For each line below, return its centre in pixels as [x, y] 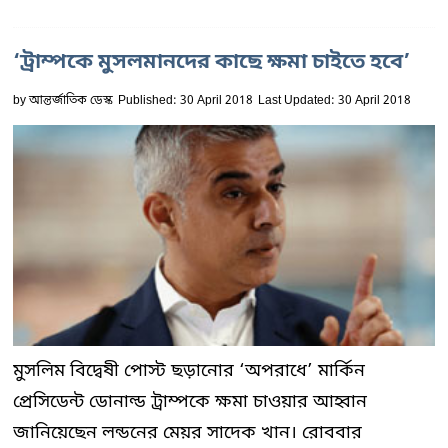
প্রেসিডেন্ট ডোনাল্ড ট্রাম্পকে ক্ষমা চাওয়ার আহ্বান [190, 401]
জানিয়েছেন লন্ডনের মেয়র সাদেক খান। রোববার [187, 432]
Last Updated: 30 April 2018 [334, 100]
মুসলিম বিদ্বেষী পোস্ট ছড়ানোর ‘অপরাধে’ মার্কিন [189, 370]
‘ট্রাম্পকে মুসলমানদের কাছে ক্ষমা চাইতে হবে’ [211, 62]
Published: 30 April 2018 [185, 100]
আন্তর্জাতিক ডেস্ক [71, 100]
